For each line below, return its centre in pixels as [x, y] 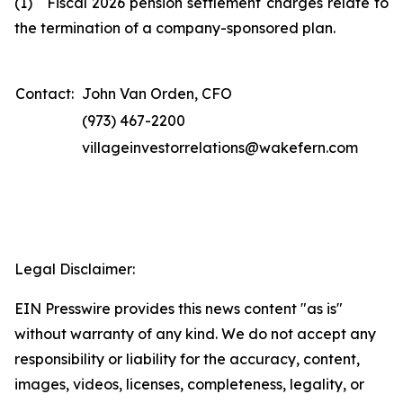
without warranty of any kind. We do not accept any [195, 334]
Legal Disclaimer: [75, 269]
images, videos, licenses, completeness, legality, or [189, 384]
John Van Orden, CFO [157, 94]
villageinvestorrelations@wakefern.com [220, 148]
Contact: [45, 94]
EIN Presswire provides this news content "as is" [179, 309]
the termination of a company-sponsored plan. [175, 28]
